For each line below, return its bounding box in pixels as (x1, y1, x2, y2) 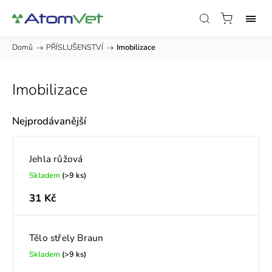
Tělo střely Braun (29, 231, 104, 244)
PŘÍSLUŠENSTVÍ (46, 42, 103, 52)
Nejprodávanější (12, 114, 86, 128)
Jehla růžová (29, 152, 83, 165)
